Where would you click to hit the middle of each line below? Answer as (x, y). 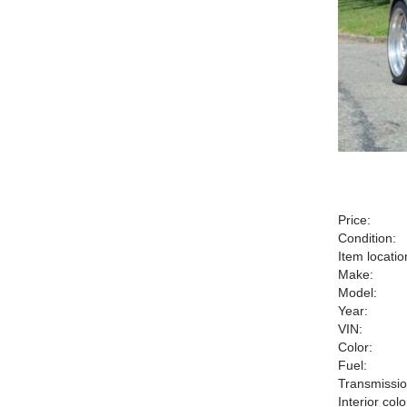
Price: (354, 220)
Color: (355, 347)
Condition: (367, 238)
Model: (357, 293)
